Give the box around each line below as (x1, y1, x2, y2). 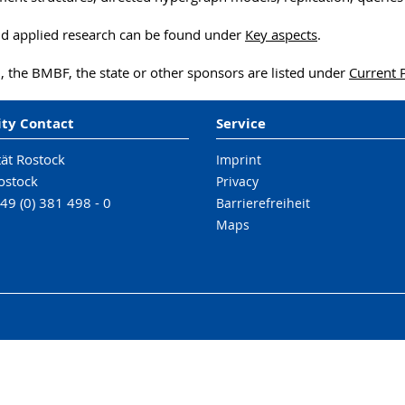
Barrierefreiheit (215, 194, 310, 212)
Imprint (215, 151, 261, 168)
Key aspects (245, 25, 317, 43)
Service (215, 114, 266, 133)
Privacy (215, 173, 259, 190)
